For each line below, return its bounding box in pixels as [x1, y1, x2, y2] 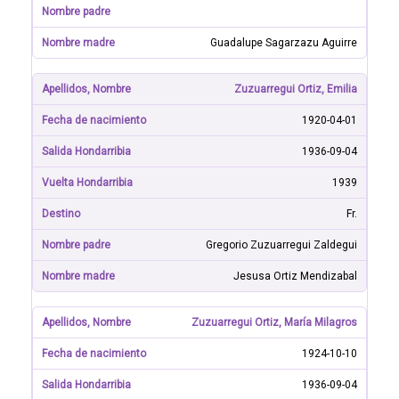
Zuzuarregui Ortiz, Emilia [234, 83, 357, 95]
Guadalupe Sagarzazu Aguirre [210, 37, 357, 49]
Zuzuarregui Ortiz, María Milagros [191, 316, 357, 329]
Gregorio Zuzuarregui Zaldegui [206, 239, 357, 251]
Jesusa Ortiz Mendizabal [233, 270, 357, 282]
